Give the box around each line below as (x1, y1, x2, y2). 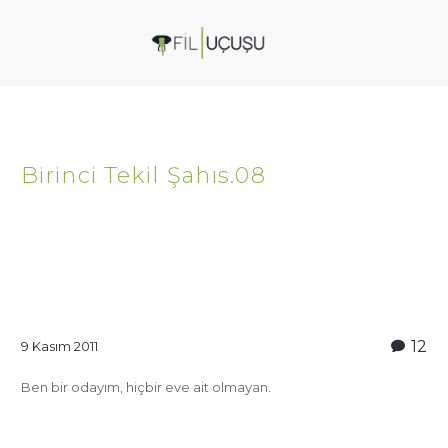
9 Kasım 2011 (21, 338, 98, 354)
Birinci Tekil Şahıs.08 (21, 161, 266, 189)
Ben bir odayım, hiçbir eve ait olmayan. (21, 379, 271, 395)
